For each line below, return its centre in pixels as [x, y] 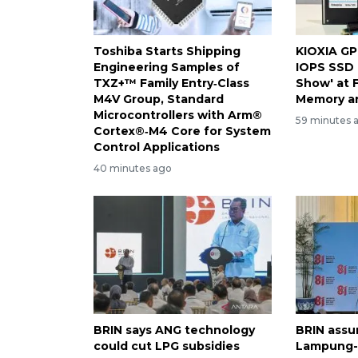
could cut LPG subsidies [167, 346]
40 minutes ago [133, 168]
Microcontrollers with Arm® [178, 115]
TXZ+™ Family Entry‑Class [171, 83]
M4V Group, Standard [159, 99]
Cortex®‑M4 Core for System [182, 131]
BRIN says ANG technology [174, 330]
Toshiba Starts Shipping [167, 51]
